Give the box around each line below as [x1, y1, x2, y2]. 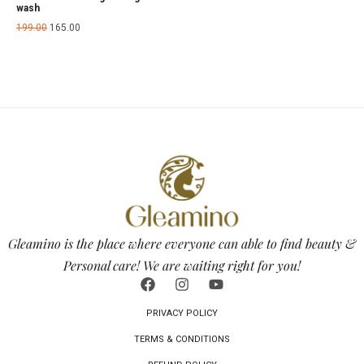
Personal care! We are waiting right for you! [63, 256, 301, 274]
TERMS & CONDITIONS [134, 333, 230, 344]
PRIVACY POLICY [146, 307, 218, 318]
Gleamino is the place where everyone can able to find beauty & [8, 234, 356, 252]
